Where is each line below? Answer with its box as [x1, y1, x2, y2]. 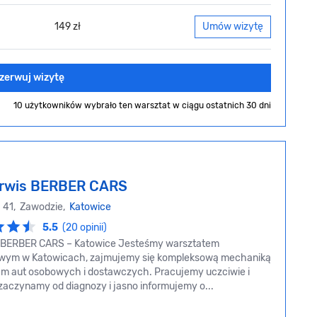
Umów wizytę [202, 21, 263, 33]
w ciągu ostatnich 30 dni [173, 100, 271, 111]
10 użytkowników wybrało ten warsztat [13, 100, 173, 111]
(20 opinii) [62, 221, 107, 234]
